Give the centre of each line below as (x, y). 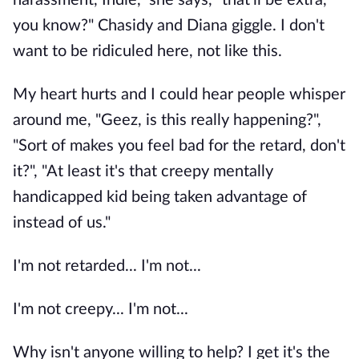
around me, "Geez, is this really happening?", (167, 120)
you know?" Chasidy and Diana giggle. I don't (169, 26)
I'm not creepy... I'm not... (101, 309)
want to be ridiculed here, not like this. (147, 51)
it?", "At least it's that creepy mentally (143, 171)
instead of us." (62, 223)
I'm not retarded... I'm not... (107, 266)
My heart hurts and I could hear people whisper (179, 95)
